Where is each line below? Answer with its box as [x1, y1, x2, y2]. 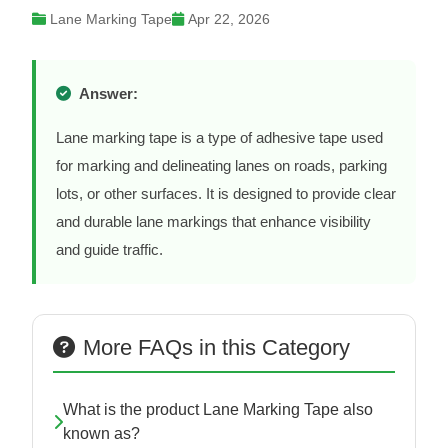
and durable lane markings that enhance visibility [56, 213, 371, 231]
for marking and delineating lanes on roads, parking [56, 157, 387, 175]
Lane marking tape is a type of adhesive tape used [56, 129, 383, 147]
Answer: [79, 85, 138, 103]
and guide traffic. [56, 241, 163, 259]
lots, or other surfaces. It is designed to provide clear [56, 185, 396, 203]
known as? [63, 425, 140, 443]
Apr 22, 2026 [188, 11, 270, 28]
